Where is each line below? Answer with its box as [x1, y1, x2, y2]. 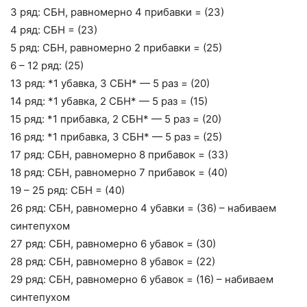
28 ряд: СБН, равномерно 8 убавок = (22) [10, 255, 215, 269]
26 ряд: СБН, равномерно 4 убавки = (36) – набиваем [10, 201, 276, 215]
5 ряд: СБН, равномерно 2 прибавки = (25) [10, 41, 222, 55]
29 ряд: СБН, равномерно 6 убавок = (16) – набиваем [10, 273, 273, 286]
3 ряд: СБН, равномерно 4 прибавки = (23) [10, 5, 224, 19]
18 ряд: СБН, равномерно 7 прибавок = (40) [10, 166, 228, 180]
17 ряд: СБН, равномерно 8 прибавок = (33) [10, 148, 228, 162]
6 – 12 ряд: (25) [10, 59, 84, 73]
